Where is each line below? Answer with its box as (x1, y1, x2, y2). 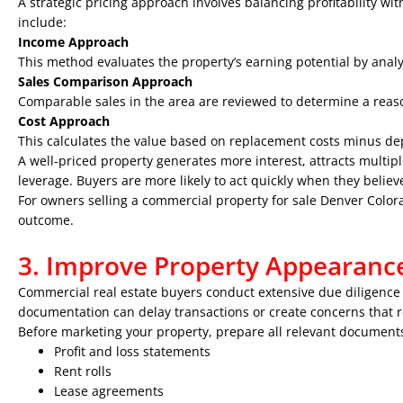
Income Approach (18, 33, 129, 50)
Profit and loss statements (54, 343, 210, 360)
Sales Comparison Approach (18, 73, 193, 90)
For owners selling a (18, 192, 142, 209)
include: (18, 13, 67, 31)
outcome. (18, 211, 74, 228)
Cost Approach (18, 112, 110, 130)
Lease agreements (54, 382, 164, 399)
